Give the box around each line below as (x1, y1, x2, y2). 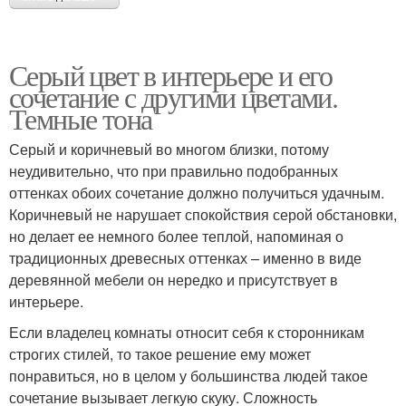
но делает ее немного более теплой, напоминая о (9, 226, 343, 247)
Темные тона (9, 99, 152, 139)
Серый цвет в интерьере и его (9, 55, 333, 95)
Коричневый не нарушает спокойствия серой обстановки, (9, 204, 397, 226)
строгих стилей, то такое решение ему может (9, 343, 311, 365)
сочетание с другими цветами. (9, 77, 338, 117)
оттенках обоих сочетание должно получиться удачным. (9, 182, 384, 204)
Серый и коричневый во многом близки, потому (9, 139, 329, 160)
